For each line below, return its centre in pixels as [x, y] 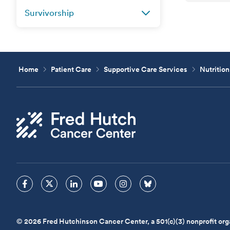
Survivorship [49, 13]
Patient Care [71, 69]
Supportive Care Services [146, 69]
